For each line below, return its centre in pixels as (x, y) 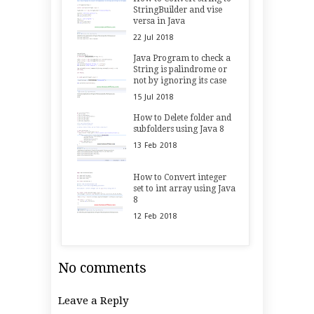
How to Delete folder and (183, 118)
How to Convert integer (180, 178)
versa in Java (159, 21)
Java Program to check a (182, 59)
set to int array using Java (185, 189)
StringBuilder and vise (178, 10)
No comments (102, 268)
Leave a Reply (94, 301)
